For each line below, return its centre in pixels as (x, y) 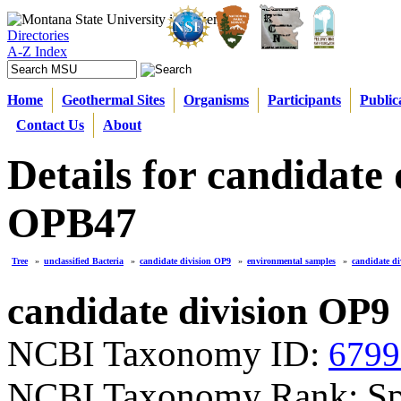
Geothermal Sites (113, 100)
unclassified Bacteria (84, 261)
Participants (304, 100)
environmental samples (291, 261)
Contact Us (50, 125)
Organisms (216, 100)
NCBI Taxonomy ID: (168, 354)
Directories (38, 35)
